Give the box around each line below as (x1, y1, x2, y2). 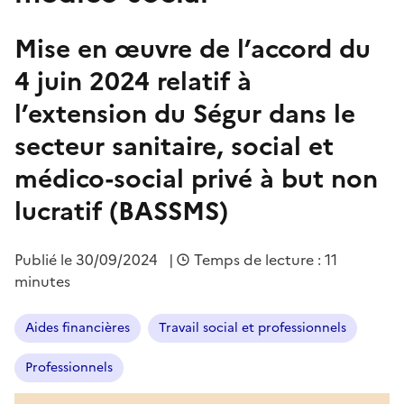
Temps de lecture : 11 (194, 248, 337, 271)
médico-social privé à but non (14, 159, 378, 197)
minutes (14, 270, 70, 292)
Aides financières (25, 317, 130, 337)
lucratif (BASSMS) (14, 191, 228, 230)
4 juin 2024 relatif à (14, 61, 252, 100)
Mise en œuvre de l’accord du (14, 29, 371, 68)
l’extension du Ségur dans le (14, 94, 355, 133)
